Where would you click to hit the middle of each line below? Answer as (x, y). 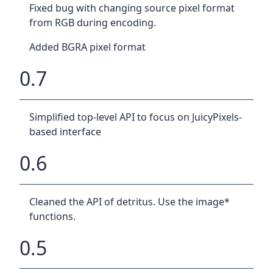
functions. (52, 216)
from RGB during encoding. (93, 23)
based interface (65, 131)
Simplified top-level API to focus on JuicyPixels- (136, 117)
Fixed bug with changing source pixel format (132, 8)
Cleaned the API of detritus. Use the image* (129, 201)
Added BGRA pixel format (87, 47)
